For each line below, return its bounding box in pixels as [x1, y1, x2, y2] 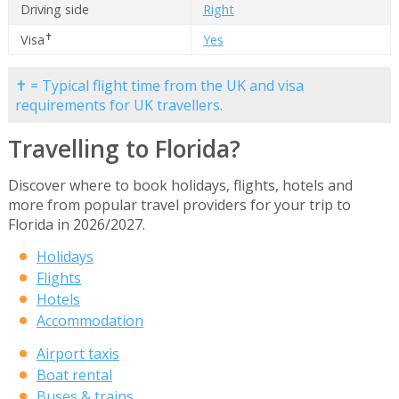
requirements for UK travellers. [14, 94, 223, 115]
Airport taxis [36, 344, 119, 363]
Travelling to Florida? [7, 133, 240, 166]
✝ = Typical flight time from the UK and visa [14, 75, 304, 95]
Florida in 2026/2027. [7, 215, 145, 235]
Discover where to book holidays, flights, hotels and [7, 175, 353, 196]
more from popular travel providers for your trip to [7, 195, 351, 216]
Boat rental [36, 365, 112, 385]
